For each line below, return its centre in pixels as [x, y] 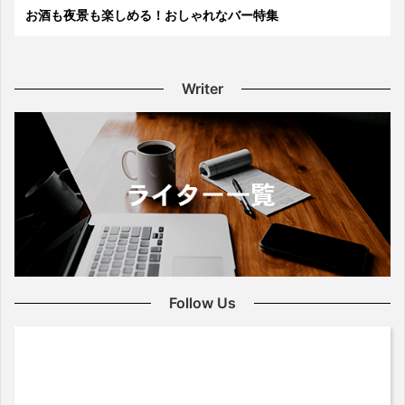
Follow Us [202, 302]
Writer [202, 89]
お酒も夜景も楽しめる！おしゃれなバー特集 [152, 15]
